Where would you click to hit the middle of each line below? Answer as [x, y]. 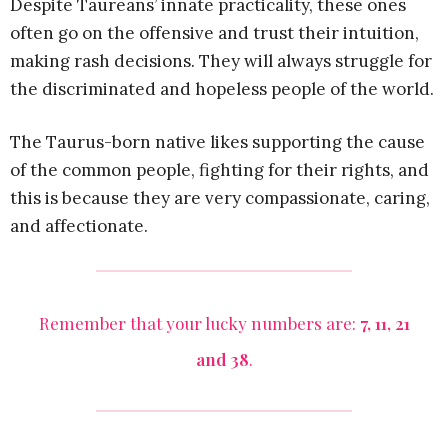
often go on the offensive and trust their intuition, [214, 32]
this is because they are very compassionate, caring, [220, 197]
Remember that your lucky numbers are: [199, 322]
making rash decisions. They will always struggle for [221, 60]
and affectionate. [79, 225]
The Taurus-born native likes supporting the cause [217, 141]
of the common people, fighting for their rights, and [219, 169]
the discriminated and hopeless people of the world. [222, 88]
